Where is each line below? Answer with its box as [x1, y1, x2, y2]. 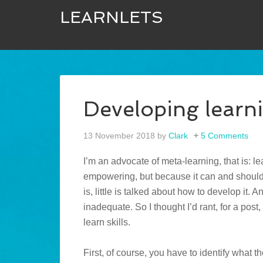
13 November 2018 [83, 131, 155, 141]
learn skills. [83, 217, 130, 228]
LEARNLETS [60, 8, 163, 27]
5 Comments [201, 131, 248, 141]
